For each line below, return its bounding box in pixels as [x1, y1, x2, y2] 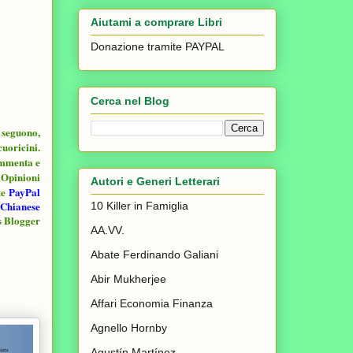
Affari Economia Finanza [91, 297, 213, 310]
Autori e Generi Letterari [91, 175, 220, 188]
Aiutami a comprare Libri [91, 16, 222, 29]
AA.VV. [91, 224, 124, 237]
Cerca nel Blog [91, 94, 169, 107]
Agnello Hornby [91, 321, 167, 335]
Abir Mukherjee [91, 273, 166, 286]
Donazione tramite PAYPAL [91, 40, 225, 54]
